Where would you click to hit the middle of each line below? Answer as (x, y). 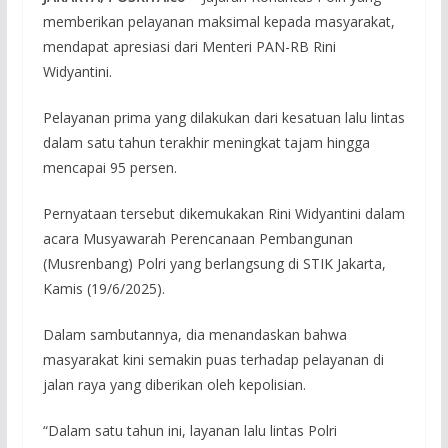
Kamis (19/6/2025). (103, 288)
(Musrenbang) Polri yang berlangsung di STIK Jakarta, (214, 263)
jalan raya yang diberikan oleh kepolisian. (174, 384)
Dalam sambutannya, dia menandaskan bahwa (194, 334)
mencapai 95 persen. (109, 167)
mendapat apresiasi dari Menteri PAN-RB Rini (189, 46)
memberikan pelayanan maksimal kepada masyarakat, (218, 21)
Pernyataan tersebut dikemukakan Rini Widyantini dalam (223, 213)
